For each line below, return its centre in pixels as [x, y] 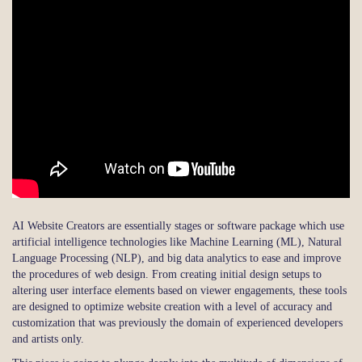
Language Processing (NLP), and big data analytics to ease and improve [177, 258]
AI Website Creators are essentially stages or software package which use [178, 226]
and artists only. [48, 339]
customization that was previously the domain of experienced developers [177, 323]
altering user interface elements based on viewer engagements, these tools [179, 290]
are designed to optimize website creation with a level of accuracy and [172, 307]
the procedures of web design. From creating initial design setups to [167, 274]
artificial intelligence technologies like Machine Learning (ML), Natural [177, 242]
